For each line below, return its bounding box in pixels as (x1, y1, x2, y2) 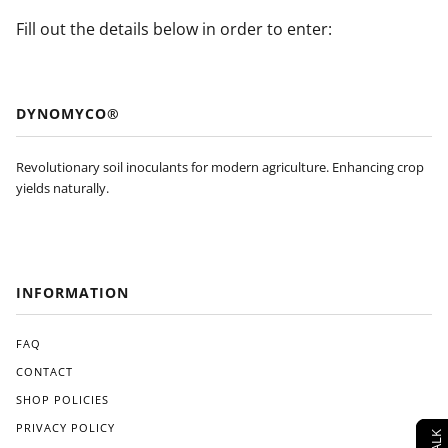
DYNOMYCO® (16, 104, 120, 123)
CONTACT (16, 364, 73, 379)
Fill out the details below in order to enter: (16, 17, 336, 40)
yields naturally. (16, 178, 109, 197)
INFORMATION (16, 282, 129, 302)
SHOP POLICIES (16, 392, 109, 407)
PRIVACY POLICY (16, 420, 115, 435)
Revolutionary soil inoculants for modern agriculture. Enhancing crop (16, 157, 424, 176)
